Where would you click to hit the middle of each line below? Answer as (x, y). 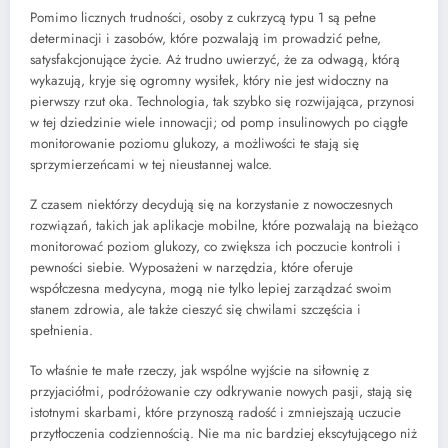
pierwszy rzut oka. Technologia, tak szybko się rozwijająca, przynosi (222, 101)
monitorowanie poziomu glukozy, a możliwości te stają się (194, 143)
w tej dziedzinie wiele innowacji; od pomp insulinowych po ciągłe (219, 122)
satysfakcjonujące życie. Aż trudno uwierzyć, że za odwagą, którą (215, 59)
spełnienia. (61, 330)
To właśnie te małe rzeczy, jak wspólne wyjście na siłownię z (199, 371)
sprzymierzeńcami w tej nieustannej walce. (151, 164)
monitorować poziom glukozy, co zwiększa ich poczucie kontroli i (215, 246)
